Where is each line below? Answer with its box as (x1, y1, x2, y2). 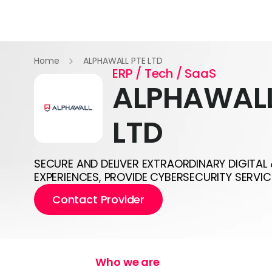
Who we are (95, 254, 160, 270)
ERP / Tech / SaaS (112, 65, 216, 82)
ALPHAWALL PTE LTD (83, 55, 163, 67)
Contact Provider (52, 192, 145, 207)
